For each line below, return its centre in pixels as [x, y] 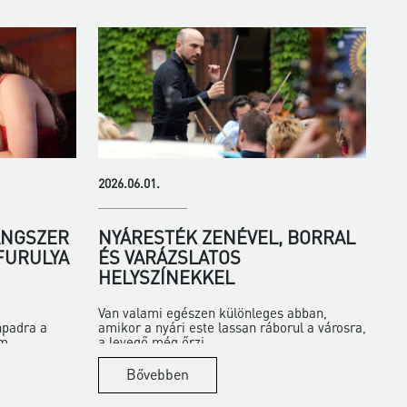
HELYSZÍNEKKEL [166, 277]
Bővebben [157, 373]
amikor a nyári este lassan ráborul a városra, [232, 327]
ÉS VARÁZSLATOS [169, 257]
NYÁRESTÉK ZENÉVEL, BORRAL [226, 237]
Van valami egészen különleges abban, [212, 312]
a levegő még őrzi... [156, 341]
